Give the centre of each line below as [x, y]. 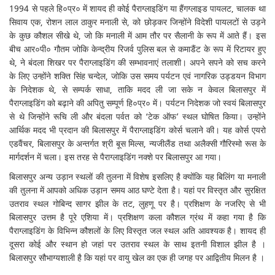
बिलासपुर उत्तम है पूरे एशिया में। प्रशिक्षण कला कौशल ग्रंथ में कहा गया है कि [137, 218]
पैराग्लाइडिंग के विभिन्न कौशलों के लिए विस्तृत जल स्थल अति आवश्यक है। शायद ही [137, 231]
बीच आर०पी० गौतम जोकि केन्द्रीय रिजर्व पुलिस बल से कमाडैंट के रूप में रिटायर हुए [137, 49]
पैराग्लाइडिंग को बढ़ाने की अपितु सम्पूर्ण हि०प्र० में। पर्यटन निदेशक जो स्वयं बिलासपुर [137, 103]
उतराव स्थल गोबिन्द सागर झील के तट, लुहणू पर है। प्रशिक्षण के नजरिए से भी [137, 204]
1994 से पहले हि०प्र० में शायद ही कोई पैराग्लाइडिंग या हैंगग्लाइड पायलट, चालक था [137, 9]
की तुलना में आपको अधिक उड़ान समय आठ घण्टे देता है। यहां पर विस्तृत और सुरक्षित [137, 191]
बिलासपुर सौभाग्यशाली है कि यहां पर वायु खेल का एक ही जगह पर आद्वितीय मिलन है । [137, 258]
